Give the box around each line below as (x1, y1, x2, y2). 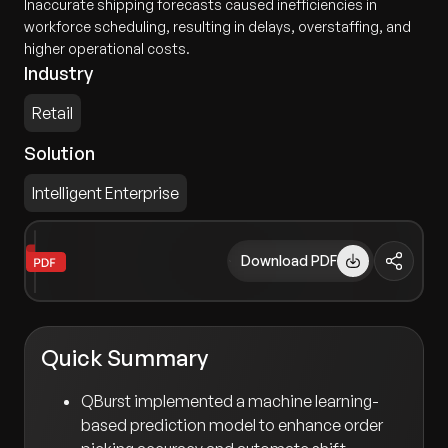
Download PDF (241, 252, 338, 270)
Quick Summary (41, 344, 208, 372)
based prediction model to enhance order (81, 415, 383, 436)
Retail (32, 103, 73, 123)
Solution (24, 142, 95, 164)
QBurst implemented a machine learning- (81, 391, 379, 412)
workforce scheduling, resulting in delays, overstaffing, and (24, 18, 411, 35)
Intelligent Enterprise (32, 183, 179, 203)
